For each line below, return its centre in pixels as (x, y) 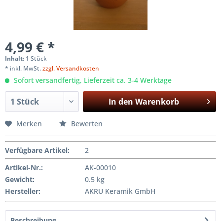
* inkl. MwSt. (24, 69)
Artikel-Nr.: (24, 168)
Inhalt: (15, 59)
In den (121, 102)
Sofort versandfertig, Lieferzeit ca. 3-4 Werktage (92, 80)
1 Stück (36, 59)
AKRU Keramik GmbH (120, 191)
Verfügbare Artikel (36, 150)
